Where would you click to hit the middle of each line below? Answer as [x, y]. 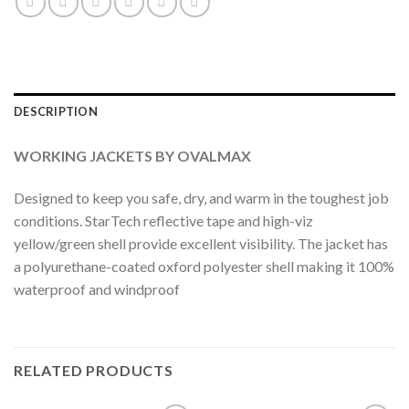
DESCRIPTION [56, 112]
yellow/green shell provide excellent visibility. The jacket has [201, 243]
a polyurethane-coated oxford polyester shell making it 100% [204, 266]
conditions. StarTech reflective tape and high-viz [163, 220]
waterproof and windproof [97, 289]
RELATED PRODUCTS [94, 370]
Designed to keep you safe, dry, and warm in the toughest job [201, 198]
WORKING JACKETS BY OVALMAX [132, 156]
